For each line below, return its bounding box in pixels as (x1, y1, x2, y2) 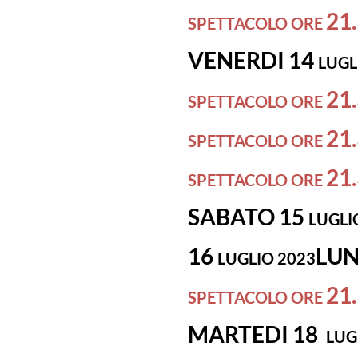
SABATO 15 (188, 203, 308, 230)
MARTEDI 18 (188, 320, 326, 348)
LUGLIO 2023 (217, 249, 316, 268)
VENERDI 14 (188, 46, 318, 74)
